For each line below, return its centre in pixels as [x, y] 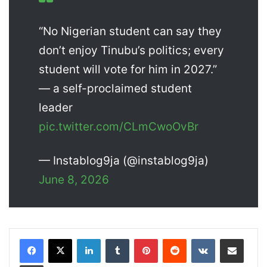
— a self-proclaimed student [115, 89]
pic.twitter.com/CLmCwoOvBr [119, 127]
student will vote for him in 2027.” [128, 70]
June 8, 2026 [74, 180]
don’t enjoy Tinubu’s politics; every [131, 51]
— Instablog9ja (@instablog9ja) [124, 161]
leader [56, 108]
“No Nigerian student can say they [130, 32]
